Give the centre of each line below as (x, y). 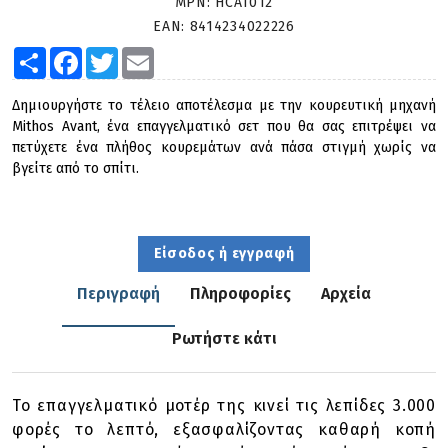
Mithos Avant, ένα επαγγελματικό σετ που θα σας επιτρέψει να (224, 126)
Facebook (112, 54)
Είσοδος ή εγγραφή (224, 253)
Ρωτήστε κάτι (224, 338)
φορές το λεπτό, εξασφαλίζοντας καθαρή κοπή (224, 429)
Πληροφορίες (240, 293)
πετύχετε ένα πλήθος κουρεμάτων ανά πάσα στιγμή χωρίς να (224, 147)
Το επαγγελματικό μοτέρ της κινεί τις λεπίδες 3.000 (224, 405)
